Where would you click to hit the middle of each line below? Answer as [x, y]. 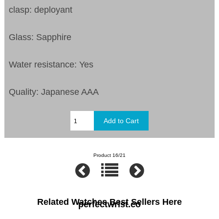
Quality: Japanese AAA [54, 92]
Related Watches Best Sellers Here [109, 202]
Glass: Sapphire [40, 37]
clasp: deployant [41, 10]
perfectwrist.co [109, 204]
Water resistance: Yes [51, 65]
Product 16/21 [109, 155]
